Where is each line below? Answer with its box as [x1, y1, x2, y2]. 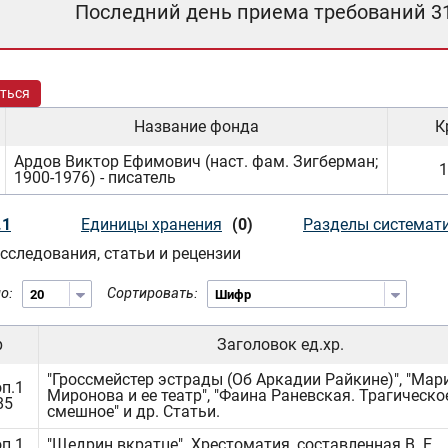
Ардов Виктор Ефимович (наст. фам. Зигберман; [14, 152, 378, 171]
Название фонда [134, 117, 259, 136]
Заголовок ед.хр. [217, 335, 344, 354]
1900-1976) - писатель [14, 168, 176, 187]
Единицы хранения [81, 215, 222, 234]
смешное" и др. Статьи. [47, 402, 220, 421]
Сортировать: [107, 285, 198, 301]
